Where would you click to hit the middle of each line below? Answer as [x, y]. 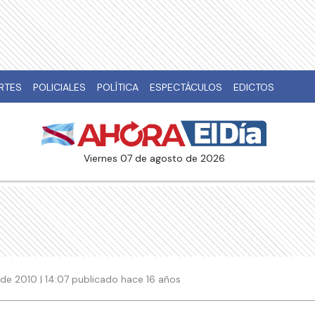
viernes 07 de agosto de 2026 [157, 159]
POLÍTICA [118, 87]
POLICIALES [59, 87]
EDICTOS [254, 87]
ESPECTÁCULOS [186, 87]
